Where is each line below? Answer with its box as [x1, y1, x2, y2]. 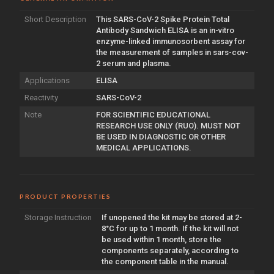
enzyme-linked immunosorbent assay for [96, 36, 245, 46]
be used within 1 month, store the [102, 234, 221, 244]
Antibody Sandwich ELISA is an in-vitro [96, 25, 234, 35]
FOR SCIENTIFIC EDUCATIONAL [96, 109, 210, 119]
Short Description [24, 14, 86, 24]
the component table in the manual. [102, 256, 229, 266]
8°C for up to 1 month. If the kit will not [102, 223, 239, 233]
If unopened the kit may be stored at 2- [102, 212, 242, 222]
